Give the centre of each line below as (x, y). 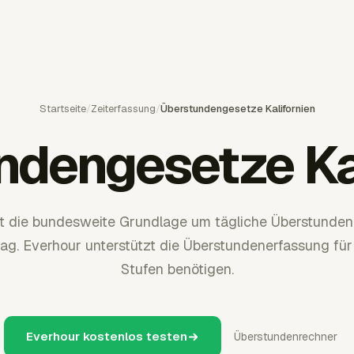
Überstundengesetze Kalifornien (237, 109)
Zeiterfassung (123, 109)
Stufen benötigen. (177, 269)
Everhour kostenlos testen (107, 336)
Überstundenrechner (286, 337)
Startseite (62, 109)
